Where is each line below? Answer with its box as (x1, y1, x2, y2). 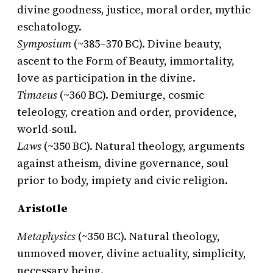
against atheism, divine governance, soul (17, 155, 229, 171)
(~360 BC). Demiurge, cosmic (57, 87, 204, 103)
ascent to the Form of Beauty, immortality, (17, 53, 235, 69)
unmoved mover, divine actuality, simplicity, (17, 246, 246, 261)
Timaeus (17, 87, 57, 103)
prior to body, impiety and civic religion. (17, 172, 228, 188)
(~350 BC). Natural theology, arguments (41, 138, 244, 154)
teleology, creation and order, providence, (17, 104, 237, 120)
